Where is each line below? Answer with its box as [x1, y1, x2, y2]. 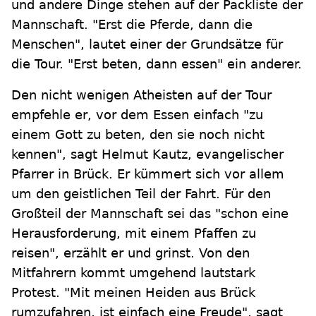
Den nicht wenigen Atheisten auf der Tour [11, 87, 272, 103]
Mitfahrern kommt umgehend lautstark [11, 265, 255, 281]
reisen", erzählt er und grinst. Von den [11, 245, 250, 261]
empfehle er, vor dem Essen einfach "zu [11, 107, 263, 123]
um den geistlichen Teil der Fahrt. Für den [11, 186, 271, 202]
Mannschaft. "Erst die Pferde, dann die [11, 17, 253, 32]
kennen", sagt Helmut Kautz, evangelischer [11, 147, 284, 162]
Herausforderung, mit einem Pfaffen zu [11, 226, 256, 241]
